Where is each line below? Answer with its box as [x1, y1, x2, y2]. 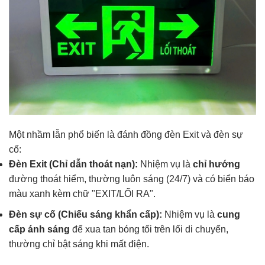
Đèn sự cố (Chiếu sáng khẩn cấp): [9, 209, 162, 219]
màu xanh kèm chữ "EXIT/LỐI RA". [9, 189, 156, 199]
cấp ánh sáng [9, 224, 70, 234]
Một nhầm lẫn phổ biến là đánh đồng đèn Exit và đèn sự [9, 130, 243, 140]
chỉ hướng [193, 159, 240, 170]
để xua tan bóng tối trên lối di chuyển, [70, 224, 228, 234]
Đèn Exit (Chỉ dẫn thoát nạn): [9, 159, 138, 170]
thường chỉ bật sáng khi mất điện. [9, 238, 149, 249]
